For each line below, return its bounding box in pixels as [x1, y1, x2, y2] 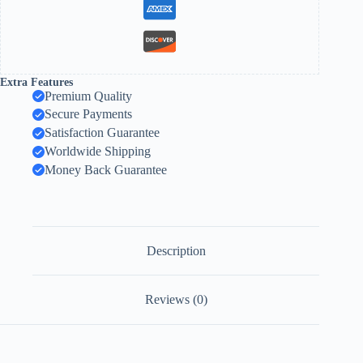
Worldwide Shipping [45, 144, 151, 159]
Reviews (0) [144, 293, 207, 307]
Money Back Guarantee [45, 162, 167, 177]
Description [146, 243, 206, 258]
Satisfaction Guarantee [45, 126, 160, 140]
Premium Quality [45, 88, 132, 103]
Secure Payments [45, 107, 132, 122]
